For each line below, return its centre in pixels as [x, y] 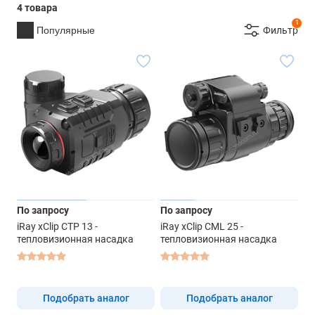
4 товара [37, 7]
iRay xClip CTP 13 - [57, 226]
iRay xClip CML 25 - [202, 226]
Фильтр [281, 30]
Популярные [66, 30]
